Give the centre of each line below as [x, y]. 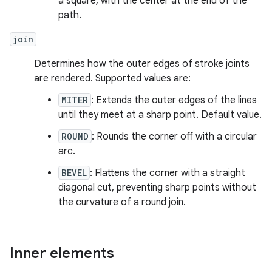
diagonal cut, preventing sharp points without [157, 188]
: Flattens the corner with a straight [168, 173]
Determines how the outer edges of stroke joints [142, 64]
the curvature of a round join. [122, 202]
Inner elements [62, 253]
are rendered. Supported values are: [112, 78]
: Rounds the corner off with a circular [174, 137]
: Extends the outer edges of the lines [174, 100]
